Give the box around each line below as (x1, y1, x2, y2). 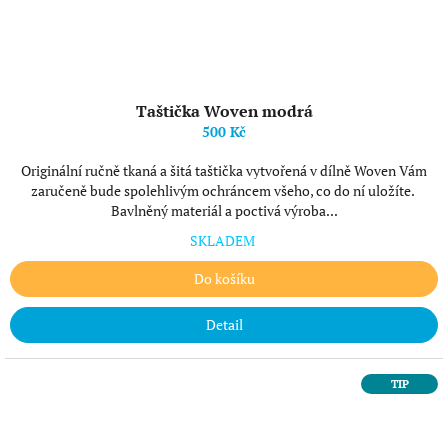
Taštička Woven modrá (135, 100, 313, 122)
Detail (205, 315, 243, 334)
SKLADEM (190, 231, 258, 250)
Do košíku (193, 269, 255, 288)
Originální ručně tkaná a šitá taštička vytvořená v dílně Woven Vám (21, 161, 427, 180)
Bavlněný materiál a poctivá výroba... (110, 201, 338, 220)
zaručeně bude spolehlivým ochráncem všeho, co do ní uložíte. (31, 181, 417, 200)
